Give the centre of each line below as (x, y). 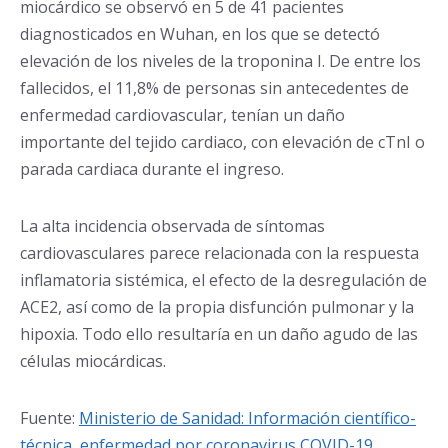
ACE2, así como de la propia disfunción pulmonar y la (217, 307)
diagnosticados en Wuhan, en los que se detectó (200, 34)
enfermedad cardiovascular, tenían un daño (182, 115)
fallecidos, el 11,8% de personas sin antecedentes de (214, 88)
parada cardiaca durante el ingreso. (152, 169)
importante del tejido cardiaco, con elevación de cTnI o (222, 142)
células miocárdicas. (93, 361)
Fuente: (49, 418)
